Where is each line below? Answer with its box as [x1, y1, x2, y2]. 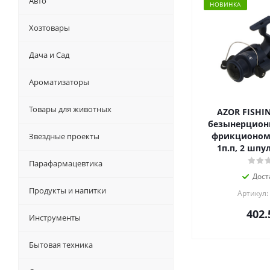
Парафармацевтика [29, 158, 102, 169]
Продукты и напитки [29, 185, 106, 196]
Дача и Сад [29, 49, 69, 61]
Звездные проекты [29, 131, 99, 142]
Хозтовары [29, 22, 70, 34]
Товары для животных [29, 104, 111, 115]
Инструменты [29, 212, 81, 224]
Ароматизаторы [29, 77, 89, 88]
